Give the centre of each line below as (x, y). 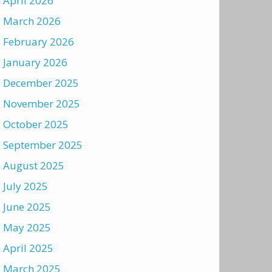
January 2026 (35, 62)
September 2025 (43, 145)
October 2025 (36, 124)
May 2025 (27, 227)
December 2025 (41, 83)
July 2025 (25, 186)
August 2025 (34, 165)
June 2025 (27, 207)
